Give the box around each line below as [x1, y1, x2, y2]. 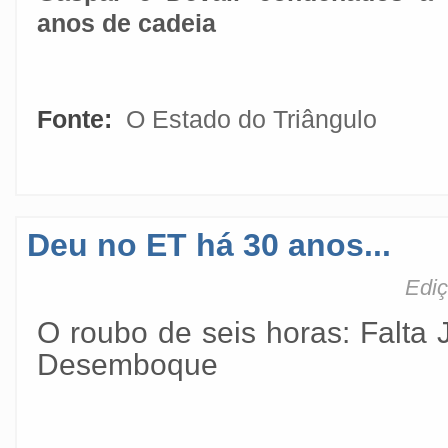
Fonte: [37, 105, 119, 133]
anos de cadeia [37, 9, 216, 37]
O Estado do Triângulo [126, 105, 377, 133]
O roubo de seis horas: [37, 316, 360, 349]
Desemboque [37, 348, 218, 381]
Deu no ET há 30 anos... [27, 227, 391, 263]
